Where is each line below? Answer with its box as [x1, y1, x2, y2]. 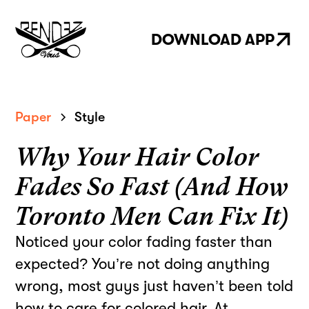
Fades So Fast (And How [15, 171, 289, 201]
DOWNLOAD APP [150, 30, 275, 48]
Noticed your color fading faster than [15, 232, 273, 250]
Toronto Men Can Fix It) [15, 201, 290, 231]
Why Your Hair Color [15, 141, 259, 172]
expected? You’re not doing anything [15, 255, 270, 272]
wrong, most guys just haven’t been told [15, 277, 294, 295]
